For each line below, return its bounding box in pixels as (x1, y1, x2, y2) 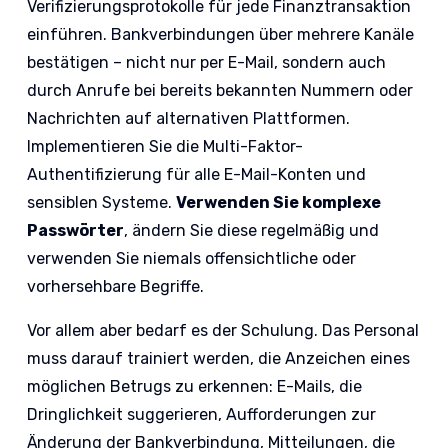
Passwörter (27, 221, 125, 241)
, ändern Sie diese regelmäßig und (124, 221, 380, 241)
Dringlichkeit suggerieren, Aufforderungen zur (27, 405, 377, 425)
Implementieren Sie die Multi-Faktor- (27, 137, 304, 157)
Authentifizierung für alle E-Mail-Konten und (27, 165, 367, 185)
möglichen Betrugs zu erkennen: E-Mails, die (27, 377, 363, 397)
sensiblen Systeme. (27, 193, 177, 213)
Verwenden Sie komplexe (176, 193, 382, 213)
